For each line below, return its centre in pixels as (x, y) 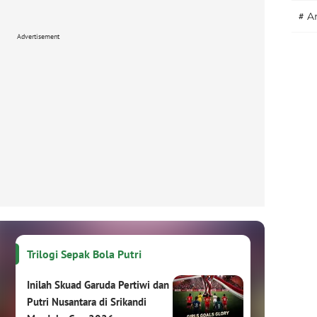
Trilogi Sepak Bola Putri (84, 254)
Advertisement (38, 36)
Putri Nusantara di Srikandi (87, 302)
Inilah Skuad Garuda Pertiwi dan (98, 285)
